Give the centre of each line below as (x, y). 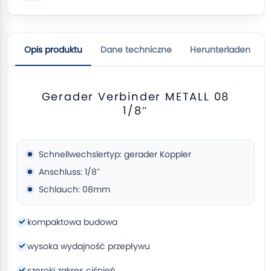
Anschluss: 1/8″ (70, 172)
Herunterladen (220, 50)
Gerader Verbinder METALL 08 (135, 96)
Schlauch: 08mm (74, 189)
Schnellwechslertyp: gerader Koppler (115, 154)
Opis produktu (53, 50)
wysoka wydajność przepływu (89, 246)
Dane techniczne (136, 50)
